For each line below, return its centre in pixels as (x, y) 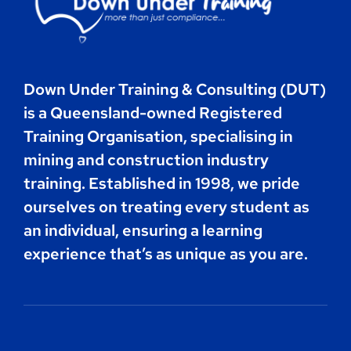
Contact (47, 42)
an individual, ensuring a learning (143, 230)
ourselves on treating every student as (166, 206)
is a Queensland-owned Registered (152, 112)
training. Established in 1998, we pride (161, 183)
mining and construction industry (146, 159)
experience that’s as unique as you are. (165, 253)
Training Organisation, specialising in (158, 136)
